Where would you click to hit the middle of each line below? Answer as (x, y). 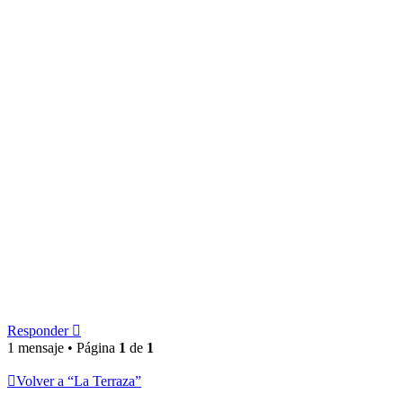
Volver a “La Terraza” (79, 381)
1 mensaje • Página (63, 348)
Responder (38, 331)
